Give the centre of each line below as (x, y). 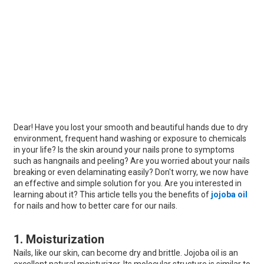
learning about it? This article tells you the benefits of (112, 195)
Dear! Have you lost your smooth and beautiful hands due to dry (131, 128)
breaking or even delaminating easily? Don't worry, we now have (131, 172)
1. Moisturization (59, 240)
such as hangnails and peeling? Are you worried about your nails (131, 161)
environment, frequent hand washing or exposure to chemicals (130, 139)
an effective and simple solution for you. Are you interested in (127, 184)
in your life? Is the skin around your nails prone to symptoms (124, 150)
